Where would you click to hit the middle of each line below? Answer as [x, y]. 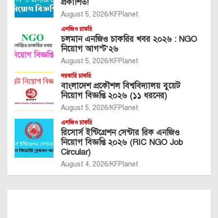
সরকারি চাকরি [76, 76]
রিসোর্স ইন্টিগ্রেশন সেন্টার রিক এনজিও [120, 132]
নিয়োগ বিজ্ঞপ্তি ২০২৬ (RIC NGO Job [122, 142]
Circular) [76, 152]
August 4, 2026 [84, 164]
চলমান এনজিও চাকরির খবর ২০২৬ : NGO [129, 39]
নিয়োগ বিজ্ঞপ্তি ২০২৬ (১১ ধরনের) [114, 95]
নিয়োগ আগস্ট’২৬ [90, 49]
